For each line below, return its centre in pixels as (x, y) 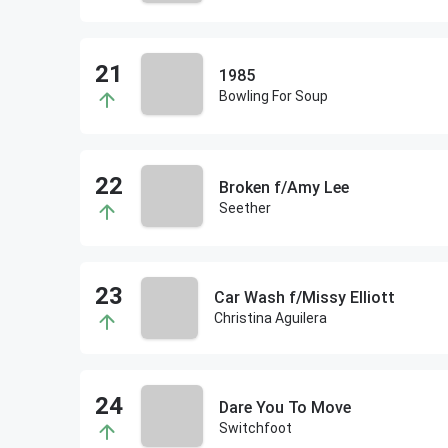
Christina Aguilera (270, 318)
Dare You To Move (284, 407)
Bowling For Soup (273, 96)
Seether (244, 208)
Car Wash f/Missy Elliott (304, 297)
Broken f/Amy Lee (283, 187)
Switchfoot (255, 428)
